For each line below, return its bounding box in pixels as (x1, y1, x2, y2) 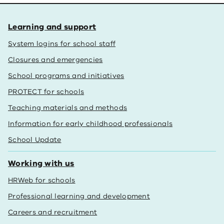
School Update (8, 135, 61, 144)
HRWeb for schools (8, 175, 75, 185)
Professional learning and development (8, 191, 150, 201)
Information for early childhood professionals (8, 119, 173, 128)
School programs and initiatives (8, 71, 124, 80)
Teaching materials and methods (8, 103, 127, 112)
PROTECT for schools (8, 87, 84, 96)
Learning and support (8, 21, 96, 32)
